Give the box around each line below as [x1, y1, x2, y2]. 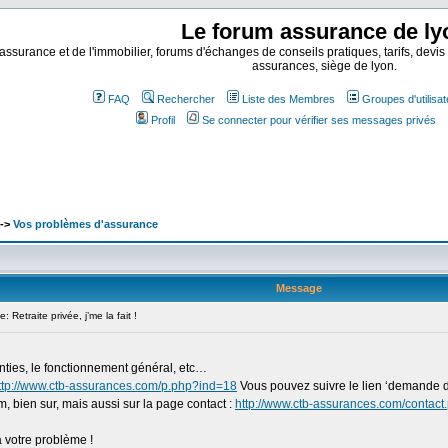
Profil [151, 114, 175, 126]
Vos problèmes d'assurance [13, 218, 158, 230]
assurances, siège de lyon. [251, 59, 397, 73]
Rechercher [157, 93, 215, 105]
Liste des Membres [242, 93, 335, 105]
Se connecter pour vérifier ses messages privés [202, 114, 436, 126]
